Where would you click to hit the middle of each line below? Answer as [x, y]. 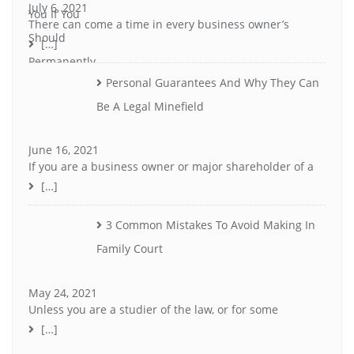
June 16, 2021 [64, 150]
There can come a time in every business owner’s [159, 24]
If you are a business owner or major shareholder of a [171, 167]
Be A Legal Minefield [150, 106]
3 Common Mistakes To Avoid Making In [210, 225]
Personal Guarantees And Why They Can [212, 82]
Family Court [129, 249]
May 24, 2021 [63, 292]
